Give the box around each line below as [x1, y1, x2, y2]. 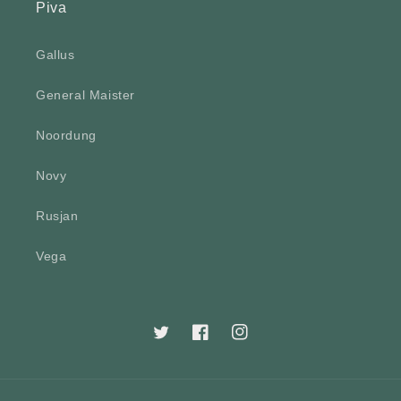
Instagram [231, 334, 294, 349]
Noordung [36, 128, 97, 143]
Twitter [152, 334, 194, 349]
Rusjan [36, 209, 79, 224]
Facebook [192, 334, 252, 349]
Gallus [36, 47, 75, 63]
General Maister [36, 88, 135, 103]
